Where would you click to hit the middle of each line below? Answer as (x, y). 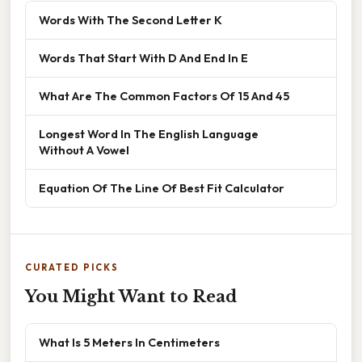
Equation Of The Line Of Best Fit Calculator (162, 188)
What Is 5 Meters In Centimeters (129, 343)
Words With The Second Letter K (130, 20)
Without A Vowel (84, 150)
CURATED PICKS (72, 268)
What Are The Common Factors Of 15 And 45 (164, 96)
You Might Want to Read (131, 297)
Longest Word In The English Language (149, 134)
